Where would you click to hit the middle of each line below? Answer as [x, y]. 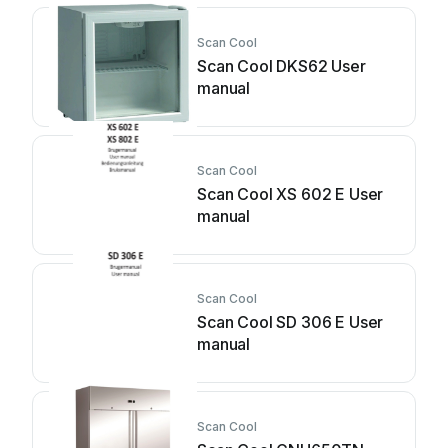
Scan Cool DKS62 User [281, 66]
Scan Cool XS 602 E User [290, 194]
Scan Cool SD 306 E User [290, 322]
